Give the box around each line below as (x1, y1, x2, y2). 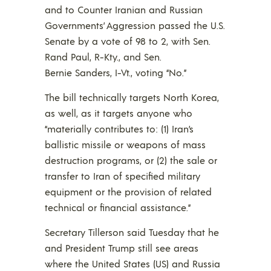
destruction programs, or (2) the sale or (45, 153, 217, 166)
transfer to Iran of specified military (45, 169, 200, 182)
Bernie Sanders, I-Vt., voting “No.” (45, 65, 186, 79)
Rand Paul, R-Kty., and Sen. (45, 50, 162, 63)
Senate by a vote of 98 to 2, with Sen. (45, 34, 211, 47)
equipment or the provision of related (45, 184, 212, 198)
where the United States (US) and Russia (45, 256, 220, 270)
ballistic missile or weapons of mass (45, 137, 206, 151)
